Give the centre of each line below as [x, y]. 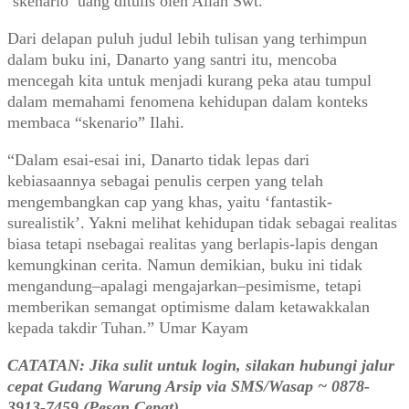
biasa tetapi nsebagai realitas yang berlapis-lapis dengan [193, 243]
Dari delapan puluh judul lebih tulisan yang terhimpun [187, 38]
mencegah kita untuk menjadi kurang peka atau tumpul [189, 80]
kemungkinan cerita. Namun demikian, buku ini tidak [185, 264]
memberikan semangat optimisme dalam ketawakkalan [189, 306]
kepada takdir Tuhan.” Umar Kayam [128, 327]
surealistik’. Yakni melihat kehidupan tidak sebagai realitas [202, 222]
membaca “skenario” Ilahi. [96, 122]
